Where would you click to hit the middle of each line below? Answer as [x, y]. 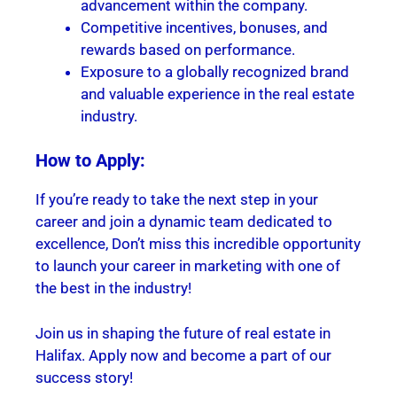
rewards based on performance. [188, 49]
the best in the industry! [113, 288]
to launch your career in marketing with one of [188, 266]
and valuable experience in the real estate [218, 93]
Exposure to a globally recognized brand [215, 71]
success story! [84, 377]
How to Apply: [90, 161]
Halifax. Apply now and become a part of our [183, 355]
